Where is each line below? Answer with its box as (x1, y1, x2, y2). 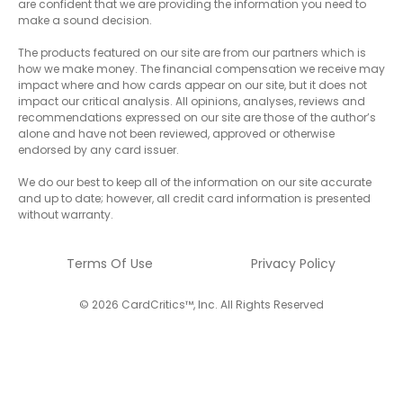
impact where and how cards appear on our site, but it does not (18, 76, 367, 93)
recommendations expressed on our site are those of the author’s (18, 109, 376, 125)
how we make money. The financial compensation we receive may (18, 60, 385, 76)
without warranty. (18, 206, 113, 222)
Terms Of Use (67, 254, 153, 273)
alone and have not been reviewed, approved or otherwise (18, 125, 335, 141)
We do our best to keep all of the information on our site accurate (18, 174, 372, 190)
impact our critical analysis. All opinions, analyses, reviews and (18, 93, 365, 109)
